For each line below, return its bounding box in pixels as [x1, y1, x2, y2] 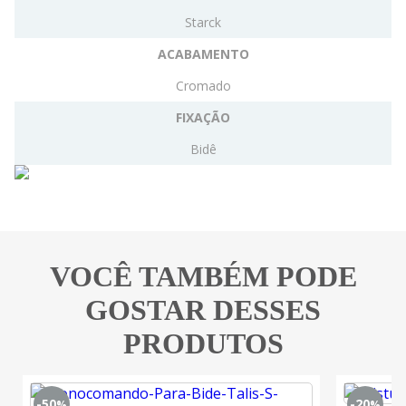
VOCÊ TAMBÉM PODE [49, 259, 357, 293]
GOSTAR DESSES [85, 293, 321, 326]
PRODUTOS [122, 326, 284, 360]
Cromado [175, 76, 231, 94]
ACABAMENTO [157, 44, 249, 63]
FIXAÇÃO [176, 108, 230, 126]
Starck [185, 13, 221, 31]
